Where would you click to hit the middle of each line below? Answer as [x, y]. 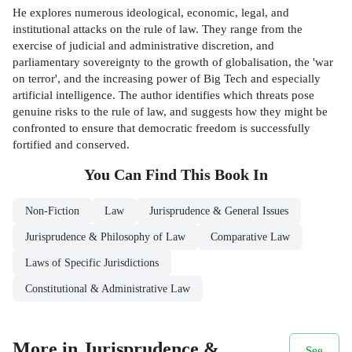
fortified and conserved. [71, 145]
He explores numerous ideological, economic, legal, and [151, 13]
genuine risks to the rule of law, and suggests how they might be [170, 112]
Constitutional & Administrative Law [108, 289]
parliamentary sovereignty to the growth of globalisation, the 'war [173, 62]
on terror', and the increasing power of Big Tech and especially [167, 79]
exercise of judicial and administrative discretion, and [143, 46]
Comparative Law [250, 237]
